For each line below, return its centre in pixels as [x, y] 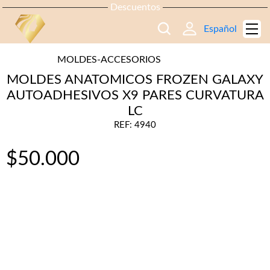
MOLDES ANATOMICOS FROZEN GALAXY [135, 80]
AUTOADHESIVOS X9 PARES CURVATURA [135, 95]
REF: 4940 [135, 125]
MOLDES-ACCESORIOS [109, 60]
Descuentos [135, 7]
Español [220, 29]
